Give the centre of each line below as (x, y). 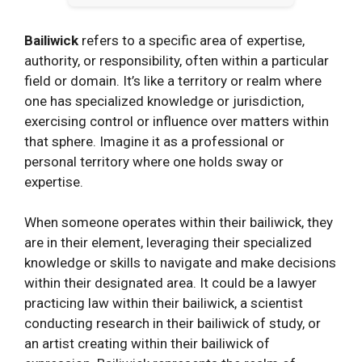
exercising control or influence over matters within (177, 121)
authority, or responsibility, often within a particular (177, 60)
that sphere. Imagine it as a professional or (154, 141)
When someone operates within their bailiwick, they (179, 223)
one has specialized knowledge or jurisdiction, (164, 101)
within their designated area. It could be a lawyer (170, 283)
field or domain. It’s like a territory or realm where (173, 80)
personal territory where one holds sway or (154, 161)
